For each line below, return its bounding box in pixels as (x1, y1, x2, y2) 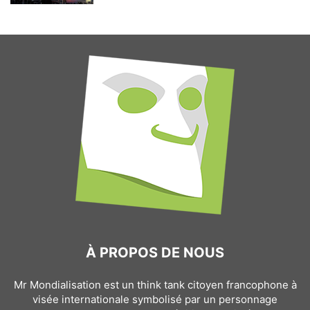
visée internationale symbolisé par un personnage (33, 293, 277, 306)
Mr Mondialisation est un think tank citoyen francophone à (13, 278, 297, 291)
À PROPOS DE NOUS (86, 244, 224, 261)
